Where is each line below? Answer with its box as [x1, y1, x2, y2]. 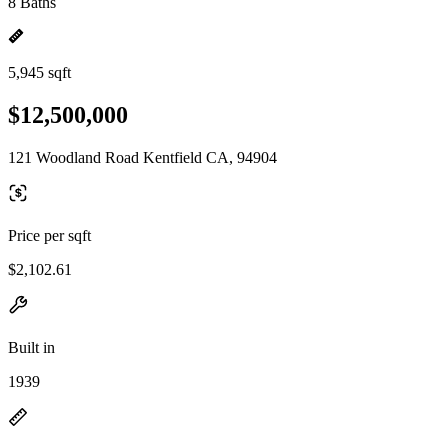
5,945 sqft [8, 64, 71, 81]
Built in [8, 338, 55, 356]
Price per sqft [8, 226, 91, 244]
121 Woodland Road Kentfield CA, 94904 [8, 148, 277, 166]
